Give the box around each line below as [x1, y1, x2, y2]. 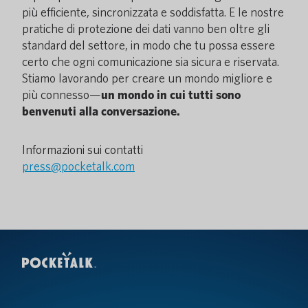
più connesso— [22, 87, 101, 102]
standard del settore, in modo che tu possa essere [22, 38, 275, 52]
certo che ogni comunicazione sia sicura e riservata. [22, 54, 279, 69]
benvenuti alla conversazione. [22, 104, 180, 118]
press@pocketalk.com [22, 159, 135, 173]
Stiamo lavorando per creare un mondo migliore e [22, 71, 272, 85]
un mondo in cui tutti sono [101, 87, 241, 102]
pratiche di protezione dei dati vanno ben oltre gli [22, 21, 269, 36]
